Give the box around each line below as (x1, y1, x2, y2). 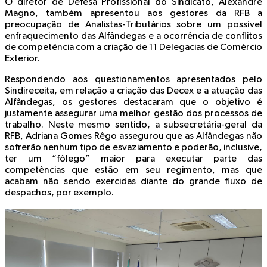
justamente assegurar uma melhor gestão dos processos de (5, 109, 262, 119)
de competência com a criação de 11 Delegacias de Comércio (5, 43, 262, 53)
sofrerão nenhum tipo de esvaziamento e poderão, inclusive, (5, 143, 262, 153)
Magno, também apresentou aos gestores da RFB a (5, 9, 262, 19)
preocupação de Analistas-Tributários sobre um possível (5, 20, 262, 30)
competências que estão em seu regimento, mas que (5, 166, 262, 176)
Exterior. (5, 54, 44, 64)
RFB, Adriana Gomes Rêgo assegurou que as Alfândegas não (5, 132, 262, 142)
